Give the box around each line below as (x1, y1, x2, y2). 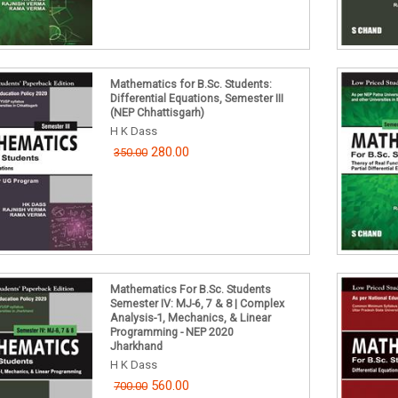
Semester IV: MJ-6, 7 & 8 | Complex (110, 297, 285, 311)
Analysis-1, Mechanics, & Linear (110, 311, 272, 325)
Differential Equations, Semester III (110, 91, 284, 105)
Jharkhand (110, 339, 163, 354)
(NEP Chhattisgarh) (110, 105, 205, 119)
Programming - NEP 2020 (110, 325, 235, 339)
